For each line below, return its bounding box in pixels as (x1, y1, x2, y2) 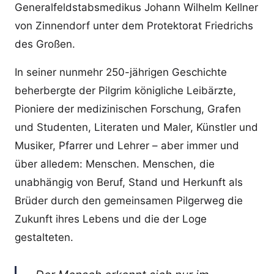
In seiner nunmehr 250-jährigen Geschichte (15, 65, 227, 78)
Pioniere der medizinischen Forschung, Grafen (15, 102, 241, 115)
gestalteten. (15, 231, 73, 243)
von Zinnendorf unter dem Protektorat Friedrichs (15, 19, 253, 32)
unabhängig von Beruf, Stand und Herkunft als (15, 176, 243, 188)
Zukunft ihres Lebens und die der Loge (15, 212, 207, 225)
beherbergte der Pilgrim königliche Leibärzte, (15, 84, 236, 97)
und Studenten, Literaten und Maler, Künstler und (15, 120, 258, 133)
